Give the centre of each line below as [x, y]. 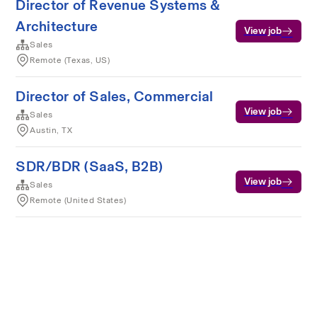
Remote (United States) [78, 200]
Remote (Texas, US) [70, 60]
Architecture [57, 26]
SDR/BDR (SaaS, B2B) [90, 166]
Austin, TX [51, 130]
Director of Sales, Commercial [115, 96]
